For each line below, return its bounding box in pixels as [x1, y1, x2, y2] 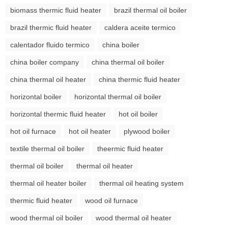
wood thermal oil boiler [10, 213, 83, 222]
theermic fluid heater [97, 144, 163, 153]
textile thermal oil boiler [10, 144, 84, 153]
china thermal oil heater [10, 75, 86, 83]
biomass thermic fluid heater [10, 6, 101, 14]
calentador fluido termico [10, 40, 90, 49]
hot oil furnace [10, 127, 56, 135]
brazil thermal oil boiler [114, 6, 187, 14]
